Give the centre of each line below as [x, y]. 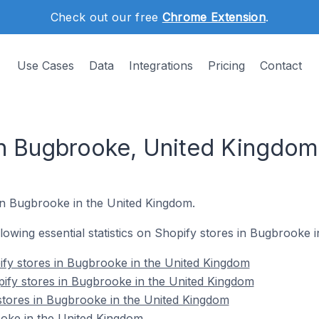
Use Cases [46, 66]
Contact [281, 66]
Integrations [161, 66]
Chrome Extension [214, 17]
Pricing [226, 66]
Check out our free [106, 17]
